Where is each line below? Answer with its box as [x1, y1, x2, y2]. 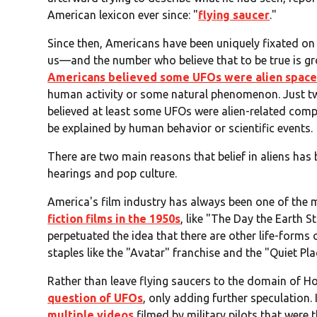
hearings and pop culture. [47, 167, 178, 180]
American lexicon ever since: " [47, 8, 199, 22]
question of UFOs [47, 292, 144, 305]
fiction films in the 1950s [47, 212, 181, 226]
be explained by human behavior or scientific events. [47, 122, 313, 135]
